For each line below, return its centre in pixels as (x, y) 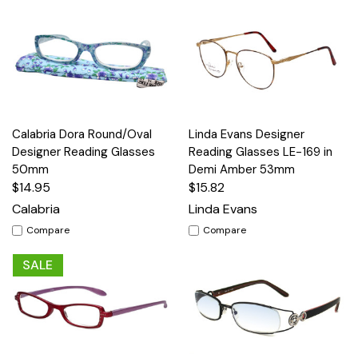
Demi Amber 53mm (242, 170)
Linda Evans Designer (247, 135)
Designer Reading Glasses (84, 152)
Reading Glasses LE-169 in (261, 152)
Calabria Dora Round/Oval (82, 135)
